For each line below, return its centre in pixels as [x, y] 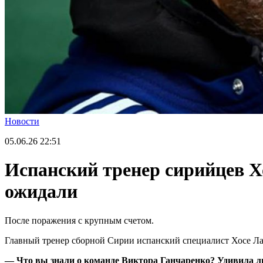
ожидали [41, 192]
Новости [22, 121]
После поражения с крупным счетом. [79, 220]
